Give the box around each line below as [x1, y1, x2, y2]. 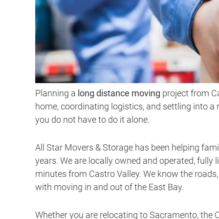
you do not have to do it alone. [35, 114, 150, 125]
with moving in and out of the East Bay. [35, 182, 184, 193]
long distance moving [78, 88, 160, 99]
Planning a [35, 88, 78, 99]
